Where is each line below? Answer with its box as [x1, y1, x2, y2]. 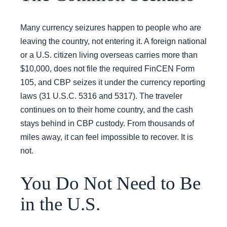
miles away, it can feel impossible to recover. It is [20, 132, 193, 141]
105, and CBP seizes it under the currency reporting [20, 78, 205, 87]
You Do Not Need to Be [20, 172, 201, 194]
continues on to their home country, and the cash [20, 105, 193, 114]
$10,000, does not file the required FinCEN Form [20, 64, 195, 73]
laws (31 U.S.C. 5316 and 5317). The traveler [20, 91, 182, 100]
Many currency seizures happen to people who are [20, 23, 201, 32]
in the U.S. [20, 193, 100, 214]
